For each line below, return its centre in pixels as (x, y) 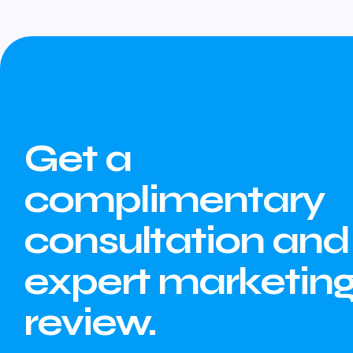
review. (90, 323)
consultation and (186, 241)
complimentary (174, 200)
